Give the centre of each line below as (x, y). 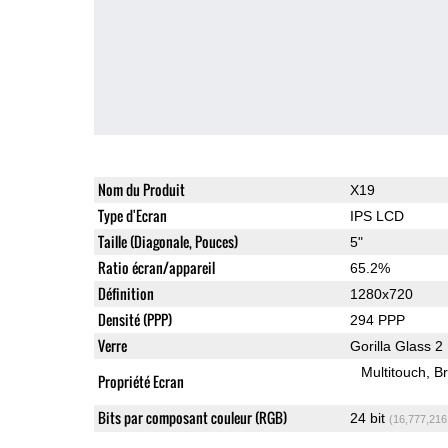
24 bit (369, 417)
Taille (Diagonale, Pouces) (167, 241)
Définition (125, 293)
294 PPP (377, 319)
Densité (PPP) (134, 319)
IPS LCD (376, 215)
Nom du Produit (141, 189)
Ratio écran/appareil (156, 267)
